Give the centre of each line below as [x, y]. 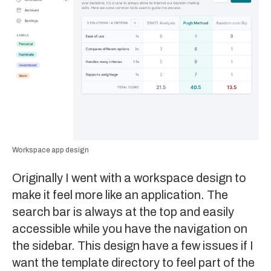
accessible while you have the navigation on [130, 229]
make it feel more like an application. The [120, 195]
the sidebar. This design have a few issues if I [133, 246]
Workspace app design [51, 150]
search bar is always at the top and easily [123, 212]
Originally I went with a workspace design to [129, 178]
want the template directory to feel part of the [133, 263]
